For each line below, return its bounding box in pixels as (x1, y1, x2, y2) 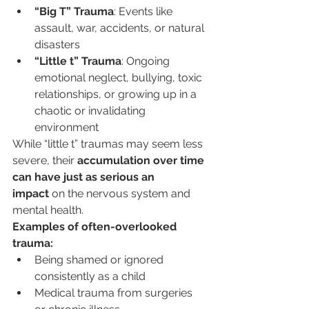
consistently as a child (34, 270, 146, 283)
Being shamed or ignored (34, 253, 166, 266)
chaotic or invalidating (34, 104, 148, 117)
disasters (34, 38, 80, 51)
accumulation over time (77, 154, 207, 167)
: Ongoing (121, 54, 172, 68)
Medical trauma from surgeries (34, 286, 195, 299)
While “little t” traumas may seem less (12, 137, 206, 150)
